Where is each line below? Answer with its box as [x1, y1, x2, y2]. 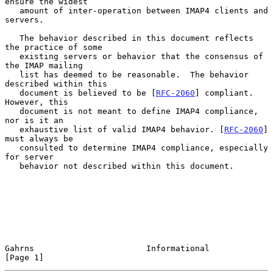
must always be [5, 133, 73, 143]
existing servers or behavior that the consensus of [5, 51, 19, 61]
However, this [5, 97, 68, 107]
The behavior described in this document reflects [5, 33, 19, 43]
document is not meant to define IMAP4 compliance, [5, 106, 19, 116]
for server [5, 152, 54, 161]
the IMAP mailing [5, 60, 83, 70]
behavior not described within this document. [5, 161, 19, 171]
